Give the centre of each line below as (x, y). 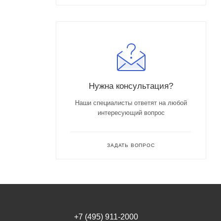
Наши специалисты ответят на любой (131, 103)
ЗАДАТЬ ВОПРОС (131, 145)
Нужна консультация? (131, 86)
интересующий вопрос (131, 112)
